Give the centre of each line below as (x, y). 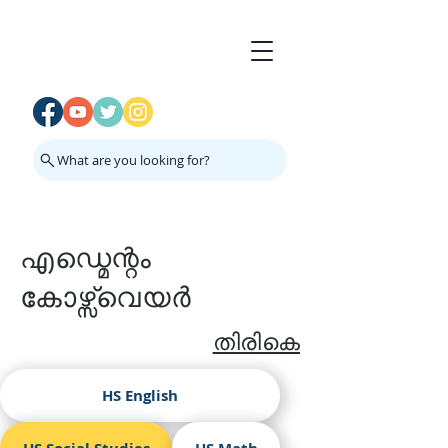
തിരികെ (256, 342)
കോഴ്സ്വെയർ (106, 297)
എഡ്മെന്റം (86, 258)
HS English (140, 395)
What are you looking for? (133, 160)
